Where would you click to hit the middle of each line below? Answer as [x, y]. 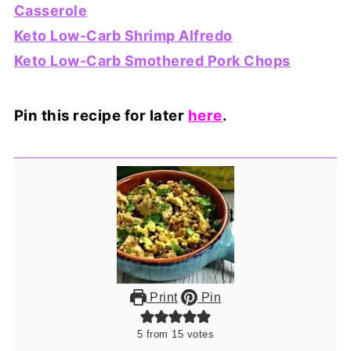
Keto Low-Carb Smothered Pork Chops [152, 61]
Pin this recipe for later [101, 116]
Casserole [51, 11]
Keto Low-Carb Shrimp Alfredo [123, 36]
